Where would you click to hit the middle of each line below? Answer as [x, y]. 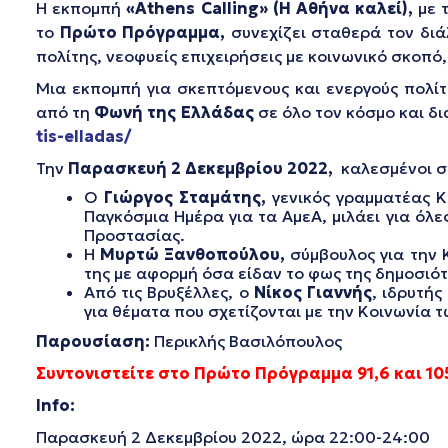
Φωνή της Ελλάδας [174, 112]
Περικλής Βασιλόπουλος [246, 341]
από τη [65, 112]
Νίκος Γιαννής [313, 292]
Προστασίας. [134, 235]
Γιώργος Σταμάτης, [188, 197]
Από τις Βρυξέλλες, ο [169, 292]
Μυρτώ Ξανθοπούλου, [195, 254]
